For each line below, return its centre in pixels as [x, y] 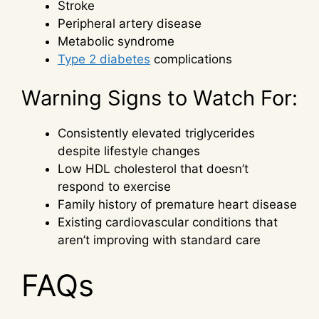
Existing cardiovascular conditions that [168, 223]
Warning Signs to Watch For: [159, 98]
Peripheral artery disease [130, 23]
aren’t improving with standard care [159, 240]
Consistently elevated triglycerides [156, 134]
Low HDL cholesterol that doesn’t [153, 169]
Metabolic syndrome [116, 41]
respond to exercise [114, 187]
